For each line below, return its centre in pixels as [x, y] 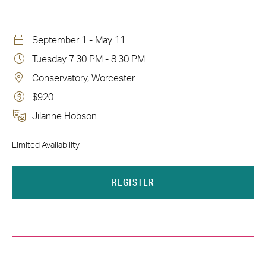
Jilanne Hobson [64, 116]
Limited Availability [46, 145]
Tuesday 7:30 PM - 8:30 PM [88, 59]
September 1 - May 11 [79, 40]
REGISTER [133, 182]
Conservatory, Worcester [83, 78]
